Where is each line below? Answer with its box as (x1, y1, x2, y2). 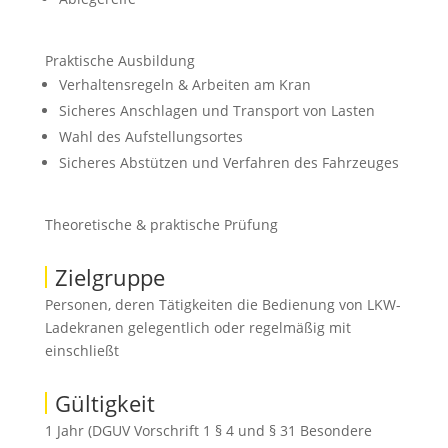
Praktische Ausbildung (44, 51, 199, 70)
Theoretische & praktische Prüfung (44, 215, 278, 234)
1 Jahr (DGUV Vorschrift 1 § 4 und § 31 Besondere (44, 421, 372, 440)
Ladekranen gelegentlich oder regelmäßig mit (44, 318, 351, 337)
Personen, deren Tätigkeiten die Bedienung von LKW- (44, 295, 401, 314)
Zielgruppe (54, 262, 165, 292)
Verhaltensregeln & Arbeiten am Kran (58, 75, 311, 94)
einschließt (44, 341, 119, 360)
